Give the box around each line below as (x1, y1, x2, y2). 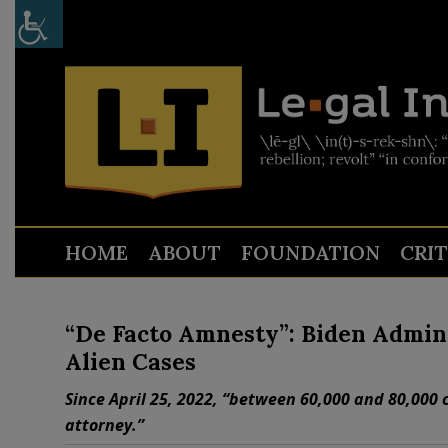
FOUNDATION (240, 240, 380, 265)
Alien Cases (64, 347, 196, 376)
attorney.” (64, 414, 144, 436)
